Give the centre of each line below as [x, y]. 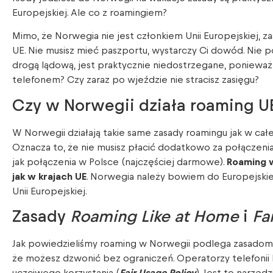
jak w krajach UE [49, 176]
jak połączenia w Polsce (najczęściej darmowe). [119, 162]
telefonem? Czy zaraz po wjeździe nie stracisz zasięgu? [136, 80]
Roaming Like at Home [154, 217]
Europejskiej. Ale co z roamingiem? [90, 13]
